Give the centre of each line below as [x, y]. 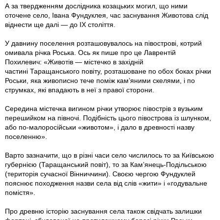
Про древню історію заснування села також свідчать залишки [103, 211]
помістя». [20, 193]
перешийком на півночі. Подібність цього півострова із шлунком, [108, 118]
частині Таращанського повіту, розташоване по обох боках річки [108, 71]
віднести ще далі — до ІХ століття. [60, 25]
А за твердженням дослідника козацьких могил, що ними [96, 6]
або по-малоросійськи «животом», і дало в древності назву [100, 127]
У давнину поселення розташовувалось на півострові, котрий [103, 43]
